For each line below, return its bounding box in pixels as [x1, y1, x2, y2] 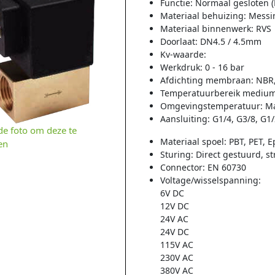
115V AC [160, 239, 194, 250]
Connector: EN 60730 [160, 161, 247, 173]
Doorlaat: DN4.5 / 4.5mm [160, 36, 262, 47]
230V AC [160, 252, 194, 263]
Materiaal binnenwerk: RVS [160, 23, 272, 34]
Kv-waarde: [160, 48, 207, 60]
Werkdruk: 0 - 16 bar [160, 61, 245, 73]
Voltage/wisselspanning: [160, 174, 261, 186]
